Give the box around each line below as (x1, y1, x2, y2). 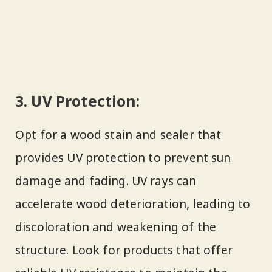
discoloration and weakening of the (15, 219, 217, 236)
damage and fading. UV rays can (15, 173, 197, 189)
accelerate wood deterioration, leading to (15, 196, 251, 212)
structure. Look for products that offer (15, 242, 233, 259)
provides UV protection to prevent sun (15, 150, 231, 166)
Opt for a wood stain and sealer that (15, 127, 222, 143)
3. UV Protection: (15, 91, 140, 112)
